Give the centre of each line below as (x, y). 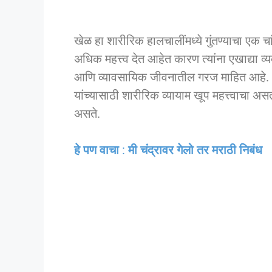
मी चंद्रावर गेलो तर (168, 150)
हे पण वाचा (97, 150)
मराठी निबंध (237, 150)
